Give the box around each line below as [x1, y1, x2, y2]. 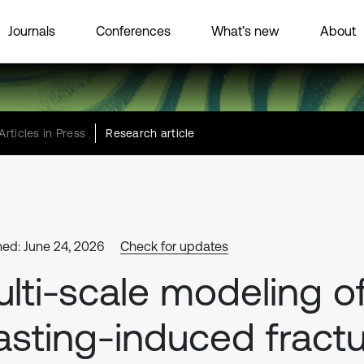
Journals [8, 23, 55, 38]
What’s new [211, 23, 279, 38]
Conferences [96, 23, 171, 38]
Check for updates [120, 239, 228, 253]
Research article [106, 127, 195, 140]
